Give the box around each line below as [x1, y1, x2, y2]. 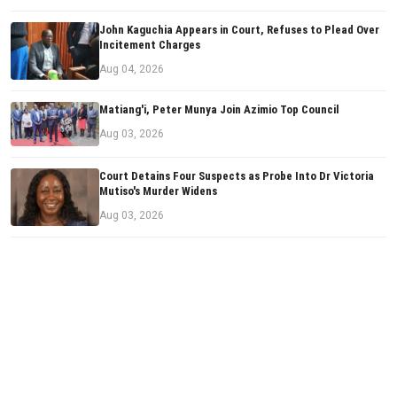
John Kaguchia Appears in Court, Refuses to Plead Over [99, 23, 379, 37]
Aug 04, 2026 [99, 63, 164, 76]
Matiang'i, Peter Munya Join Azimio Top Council [99, 103, 339, 117]
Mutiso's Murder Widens [99, 184, 217, 198]
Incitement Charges [99, 38, 200, 52]
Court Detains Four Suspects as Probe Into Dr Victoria [99, 169, 374, 183]
